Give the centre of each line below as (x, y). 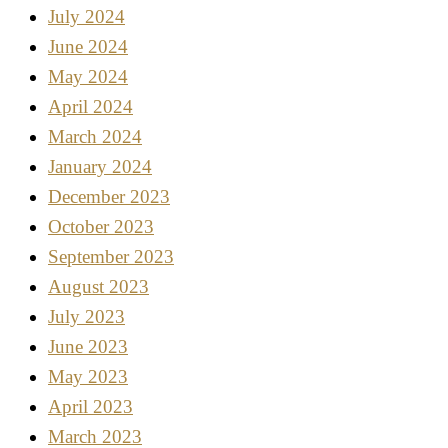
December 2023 (109, 197)
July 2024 (86, 17)
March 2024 (95, 137)
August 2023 (98, 287)
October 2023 (101, 227)
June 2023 (88, 347)
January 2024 (100, 167)
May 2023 (88, 377)
